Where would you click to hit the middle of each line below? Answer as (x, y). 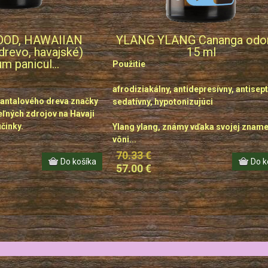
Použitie (129, 64)
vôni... (124, 139)
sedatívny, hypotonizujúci (162, 102)
